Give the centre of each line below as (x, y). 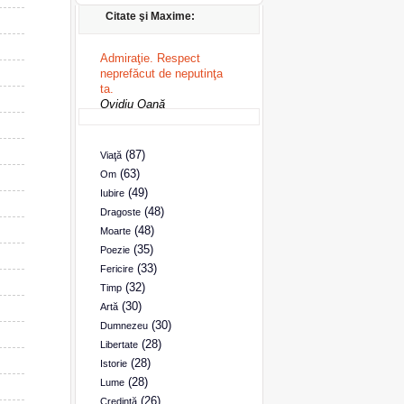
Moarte (115, 231)
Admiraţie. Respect (150, 58)
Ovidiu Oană (132, 104)
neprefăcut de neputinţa (161, 73)
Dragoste (120, 212)
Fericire (116, 269)
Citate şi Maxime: (150, 16)
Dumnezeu (124, 326)
